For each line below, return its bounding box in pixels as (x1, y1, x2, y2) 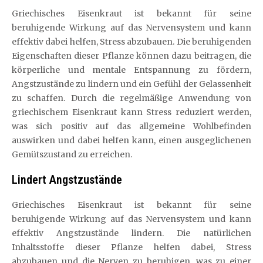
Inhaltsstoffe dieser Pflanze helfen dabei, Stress (12, 242, 251, 252)
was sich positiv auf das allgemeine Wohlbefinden (12, 121, 251, 131)
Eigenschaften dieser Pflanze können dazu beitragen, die (12, 50, 251, 61)
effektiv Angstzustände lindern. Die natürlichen (12, 228, 251, 238)
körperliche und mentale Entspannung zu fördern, (12, 65, 251, 75)
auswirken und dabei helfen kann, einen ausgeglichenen (12, 135, 251, 146)
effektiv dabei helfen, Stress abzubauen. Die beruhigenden (12, 36, 251, 47)
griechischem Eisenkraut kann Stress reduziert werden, (12, 107, 251, 117)
